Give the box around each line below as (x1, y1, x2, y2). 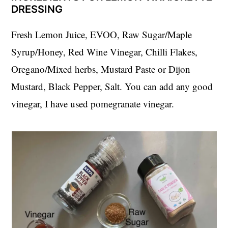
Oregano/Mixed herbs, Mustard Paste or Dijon (11, 62, 191, 75)
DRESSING (11, 3, 63, 15)
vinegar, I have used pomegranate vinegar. (11, 97, 175, 110)
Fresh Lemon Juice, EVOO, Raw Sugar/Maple (11, 27, 192, 41)
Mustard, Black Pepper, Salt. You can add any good (11, 79, 213, 93)
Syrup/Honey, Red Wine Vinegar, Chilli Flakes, (11, 45, 198, 58)
